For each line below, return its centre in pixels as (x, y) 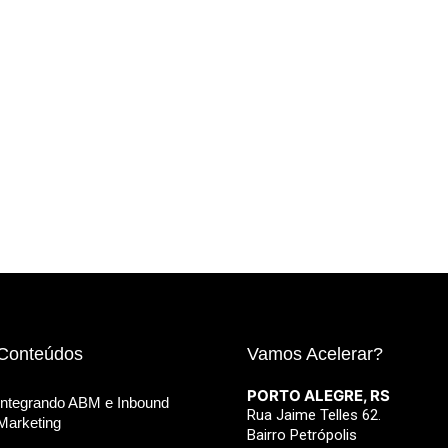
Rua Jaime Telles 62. (313, 414)
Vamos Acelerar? (314, 353)
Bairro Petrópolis (301, 434)
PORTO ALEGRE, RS (318, 395)
